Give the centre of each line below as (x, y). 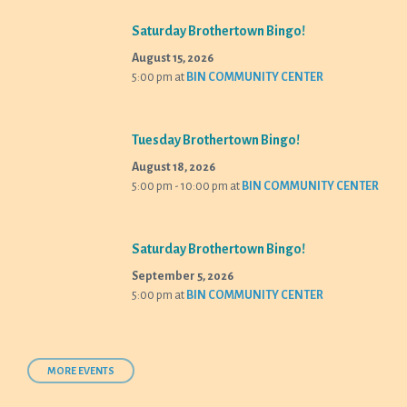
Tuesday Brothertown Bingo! (216, 139)
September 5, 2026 (183, 276)
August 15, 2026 (173, 58)
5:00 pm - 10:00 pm (181, 186)
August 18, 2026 (174, 167)
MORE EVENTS (81, 370)
